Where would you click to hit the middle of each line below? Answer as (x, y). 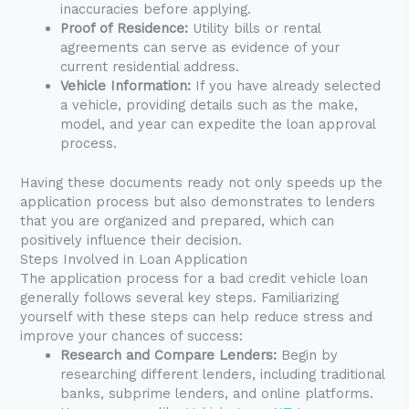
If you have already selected (286, 86)
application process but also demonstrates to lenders (198, 202)
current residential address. (150, 67)
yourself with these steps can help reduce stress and (197, 317)
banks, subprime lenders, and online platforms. (217, 394)
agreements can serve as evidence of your (200, 48)
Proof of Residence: (125, 29)
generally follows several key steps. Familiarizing (180, 298)
